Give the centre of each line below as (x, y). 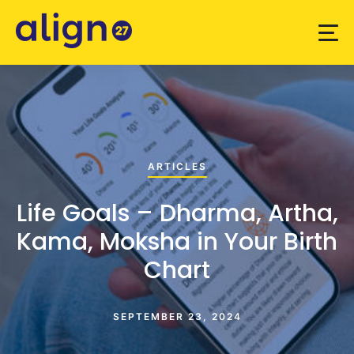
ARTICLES (177, 166)
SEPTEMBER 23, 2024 (177, 316)
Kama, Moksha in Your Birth (177, 241)
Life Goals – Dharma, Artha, (177, 213)
